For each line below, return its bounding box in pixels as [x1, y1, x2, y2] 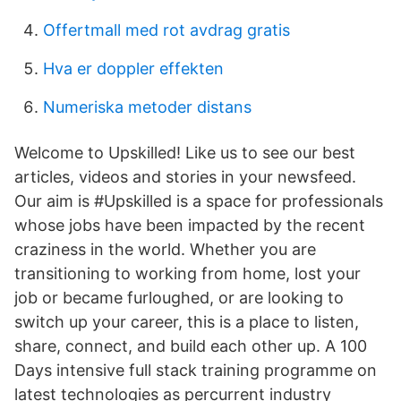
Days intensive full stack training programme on [14, 361, 377, 380]
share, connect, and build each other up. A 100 [14, 337, 367, 355]
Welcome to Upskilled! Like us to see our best [14, 143, 355, 162]
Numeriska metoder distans [43, 98, 252, 116]
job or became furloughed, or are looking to [14, 288, 344, 307]
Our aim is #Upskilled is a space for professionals [14, 192, 383, 210]
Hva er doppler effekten [43, 59, 224, 78]
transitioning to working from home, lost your [14, 264, 361, 283]
